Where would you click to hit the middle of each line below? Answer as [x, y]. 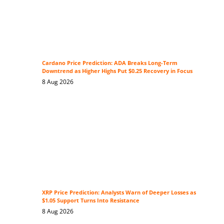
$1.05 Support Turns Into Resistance [90, 201]
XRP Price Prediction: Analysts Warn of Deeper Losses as [119, 193]
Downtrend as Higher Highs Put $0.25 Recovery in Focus [117, 71]
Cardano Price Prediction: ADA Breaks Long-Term [109, 63]
